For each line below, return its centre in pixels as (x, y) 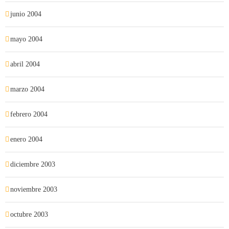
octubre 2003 (29, 214)
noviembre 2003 (34, 189)
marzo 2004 (27, 89)
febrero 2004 (29, 114)
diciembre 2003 (33, 164)
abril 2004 (25, 64)
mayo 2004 (26, 39)
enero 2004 (26, 139)
